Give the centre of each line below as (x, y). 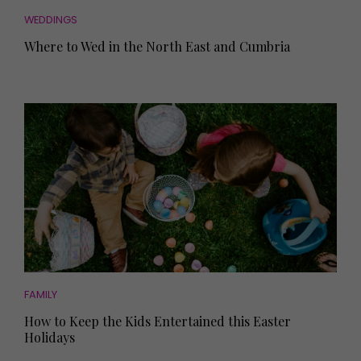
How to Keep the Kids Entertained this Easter (158, 322)
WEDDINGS (51, 20)
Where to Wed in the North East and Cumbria (157, 47)
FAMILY (41, 295)
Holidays (50, 338)
